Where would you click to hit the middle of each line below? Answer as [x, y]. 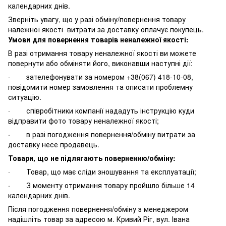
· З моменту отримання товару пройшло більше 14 [101, 185]
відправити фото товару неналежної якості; [83, 120]
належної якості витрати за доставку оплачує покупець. [106, 29]
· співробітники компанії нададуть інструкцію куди [101, 110]
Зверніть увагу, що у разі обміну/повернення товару [97, 19]
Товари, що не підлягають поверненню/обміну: [92, 158]
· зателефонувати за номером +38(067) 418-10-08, [101, 76]
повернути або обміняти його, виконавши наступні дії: [101, 63]
